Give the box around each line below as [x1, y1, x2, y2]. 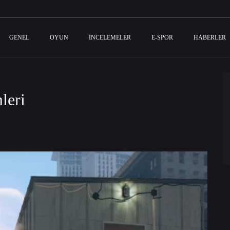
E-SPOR [151, 34, 173, 41]
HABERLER [194, 34, 226, 41]
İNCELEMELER [89, 34, 131, 41]
